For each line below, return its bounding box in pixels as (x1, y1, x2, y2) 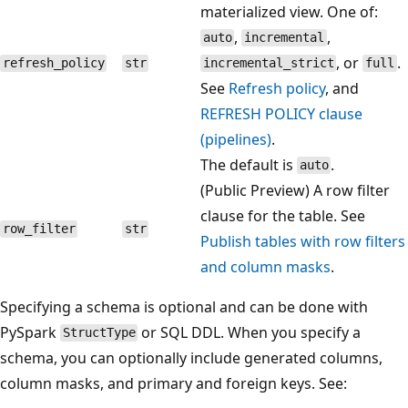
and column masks (200, 256, 331, 277)
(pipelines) (200, 128, 271, 149)
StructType (62, 325, 136, 341)
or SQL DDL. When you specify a (138, 321, 362, 342)
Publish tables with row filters (200, 230, 405, 251)
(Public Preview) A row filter (200, 179, 390, 200)
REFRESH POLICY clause (200, 103, 362, 124)
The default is (200, 154, 297, 175)
